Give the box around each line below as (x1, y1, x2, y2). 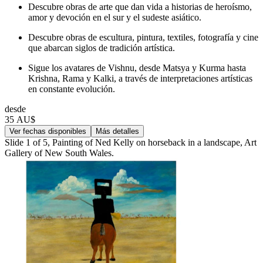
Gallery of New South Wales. (5, 147, 114, 158)
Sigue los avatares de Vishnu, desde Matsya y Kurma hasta (28, 62, 246, 73)
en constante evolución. (28, 83, 115, 94)
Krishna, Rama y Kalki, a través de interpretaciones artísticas (28, 73, 252, 83)
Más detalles (96, 126, 139, 136)
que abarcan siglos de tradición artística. (28, 42, 175, 53)
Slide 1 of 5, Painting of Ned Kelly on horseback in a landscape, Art (5, 137, 257, 147)
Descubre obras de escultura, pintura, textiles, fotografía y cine (28, 32, 258, 42)
